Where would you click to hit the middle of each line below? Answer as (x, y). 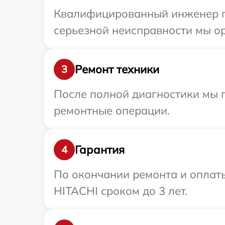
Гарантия (100, 149)
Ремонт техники (117, 69)
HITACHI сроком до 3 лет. (121, 191)
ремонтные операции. (112, 111)
